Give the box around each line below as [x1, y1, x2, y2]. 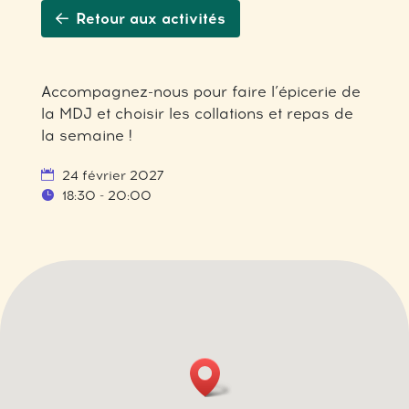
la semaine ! [40, 127, 132, 144]
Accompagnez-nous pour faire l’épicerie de [40, 83, 361, 100]
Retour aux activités [75, 10, 225, 27]
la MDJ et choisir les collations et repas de [40, 105, 353, 122]
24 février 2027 [58, 168, 164, 184]
